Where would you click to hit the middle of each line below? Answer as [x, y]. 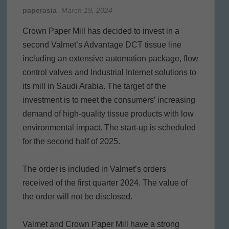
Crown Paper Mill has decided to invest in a [101, 31]
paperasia [39, 10]
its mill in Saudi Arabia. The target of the [94, 86]
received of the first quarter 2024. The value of [105, 183]
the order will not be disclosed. [77, 197]
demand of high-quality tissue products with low [108, 114]
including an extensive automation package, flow [110, 59]
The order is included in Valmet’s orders [94, 169]
